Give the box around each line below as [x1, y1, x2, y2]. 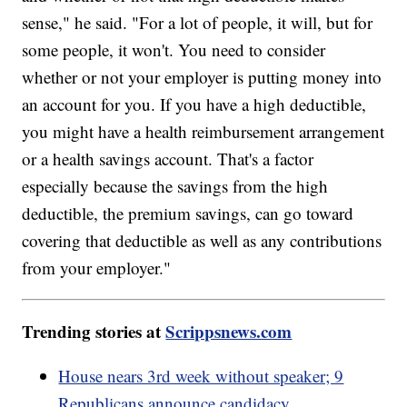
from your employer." [22, 255, 172, 279]
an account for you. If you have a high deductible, [22, 92, 367, 115]
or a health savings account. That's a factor [22, 146, 314, 170]
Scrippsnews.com [165, 318, 293, 343]
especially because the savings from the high [22, 174, 329, 197]
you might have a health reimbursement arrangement [22, 119, 385, 143]
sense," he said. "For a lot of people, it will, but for [22, 10, 373, 34]
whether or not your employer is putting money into [22, 65, 382, 88]
